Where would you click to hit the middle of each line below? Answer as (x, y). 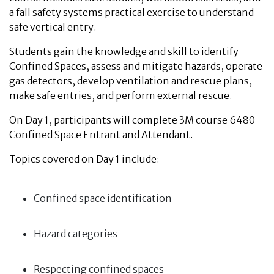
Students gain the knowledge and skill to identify (124, 51)
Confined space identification (103, 198)
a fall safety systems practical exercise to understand (131, 12)
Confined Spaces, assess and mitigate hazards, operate (136, 66)
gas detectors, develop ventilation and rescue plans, (131, 81)
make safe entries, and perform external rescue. (120, 95)
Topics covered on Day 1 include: (84, 159)
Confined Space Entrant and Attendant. (101, 135)
